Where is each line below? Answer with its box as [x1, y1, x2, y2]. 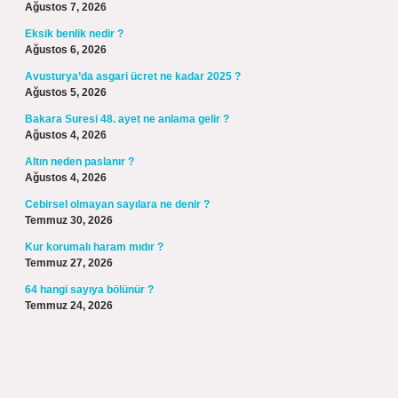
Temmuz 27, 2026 [25, 257, 113, 269]
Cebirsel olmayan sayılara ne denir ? [25, 198, 210, 211]
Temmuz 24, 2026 [25, 299, 113, 312]
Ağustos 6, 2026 [25, 44, 107, 56]
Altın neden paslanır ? [25, 155, 134, 168]
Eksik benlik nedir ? [25, 28, 123, 40]
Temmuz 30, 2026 [25, 214, 113, 227]
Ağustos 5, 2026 [25, 86, 107, 99]
